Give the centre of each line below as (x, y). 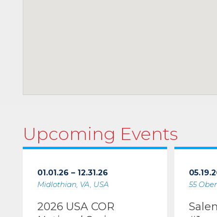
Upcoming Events (100, 134)
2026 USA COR (76, 207)
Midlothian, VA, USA (73, 184)
